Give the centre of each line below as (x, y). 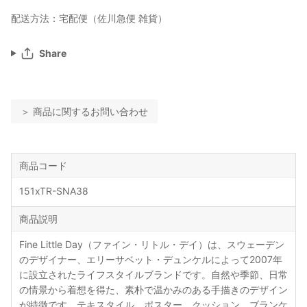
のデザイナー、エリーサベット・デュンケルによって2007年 (150, 260)
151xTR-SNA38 (53, 191)
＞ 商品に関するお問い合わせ (84, 112)
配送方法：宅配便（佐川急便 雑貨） (89, 18)
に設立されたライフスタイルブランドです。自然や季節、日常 (153, 275)
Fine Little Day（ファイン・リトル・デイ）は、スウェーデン (151, 245)
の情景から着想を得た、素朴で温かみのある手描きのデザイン (153, 290)
